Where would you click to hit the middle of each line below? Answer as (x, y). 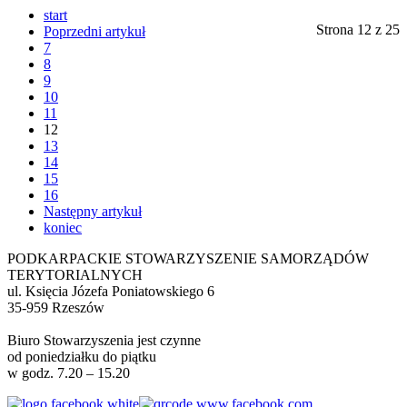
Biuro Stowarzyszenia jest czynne (104, 341)
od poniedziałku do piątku (84, 357)
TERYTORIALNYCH (75, 275)
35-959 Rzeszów (83, 308)
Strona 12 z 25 (358, 30)
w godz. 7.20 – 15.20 (69, 373)
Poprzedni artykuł (94, 32)
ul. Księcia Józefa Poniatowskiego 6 (125, 292)
